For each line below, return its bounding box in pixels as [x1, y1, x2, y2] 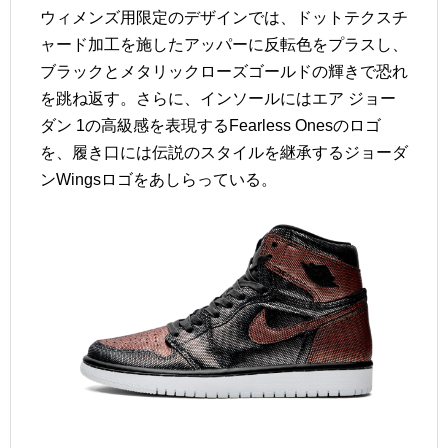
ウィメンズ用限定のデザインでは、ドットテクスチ [40, 9, 408, 26]
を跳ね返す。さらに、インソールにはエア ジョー [40, 90, 396, 107]
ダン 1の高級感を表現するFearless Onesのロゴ [40, 117, 381, 134]
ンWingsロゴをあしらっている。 [40, 171, 277, 188]
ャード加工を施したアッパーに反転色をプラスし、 [40, 36, 408, 53]
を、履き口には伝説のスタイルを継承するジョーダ [40, 144, 408, 161]
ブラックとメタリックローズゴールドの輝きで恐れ [40, 63, 408, 80]
